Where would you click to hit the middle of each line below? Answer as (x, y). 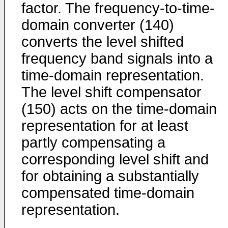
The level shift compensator (111, 92)
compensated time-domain (108, 193)
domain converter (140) (98, 25)
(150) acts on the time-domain (119, 109)
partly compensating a (93, 142)
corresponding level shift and (115, 159)
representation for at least (105, 126)
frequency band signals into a (117, 59)
